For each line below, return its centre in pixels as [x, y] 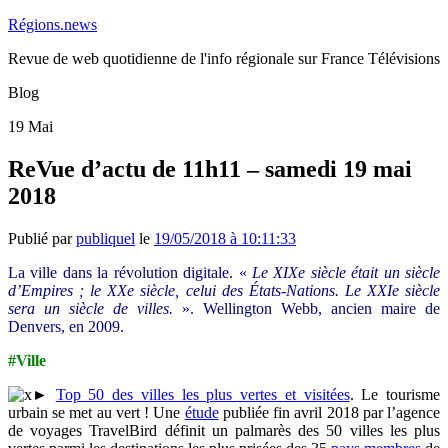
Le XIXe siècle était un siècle [346, 272]
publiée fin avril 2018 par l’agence [329, 412]
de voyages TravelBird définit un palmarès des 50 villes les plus [224, 430]
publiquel [105, 238]
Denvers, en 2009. [66, 326]
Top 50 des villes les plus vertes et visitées [202, 394]
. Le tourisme [395, 394]
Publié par [42, 238]
